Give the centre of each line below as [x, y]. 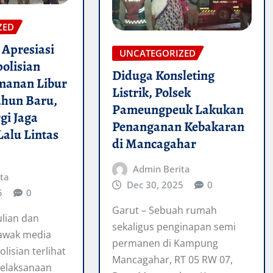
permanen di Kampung [165, 243]
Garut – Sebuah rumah [164, 211]
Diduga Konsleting [163, 75]
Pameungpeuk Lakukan [178, 109]
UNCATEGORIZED [157, 53]
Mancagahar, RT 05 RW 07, [172, 260]
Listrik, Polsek [151, 92]
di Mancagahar [154, 144]
